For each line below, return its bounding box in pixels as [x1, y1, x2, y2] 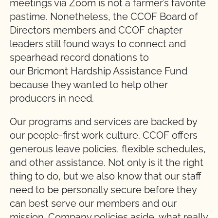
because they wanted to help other [10, 79, 168, 91]
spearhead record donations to [10, 52, 149, 64]
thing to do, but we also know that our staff [10, 170, 201, 182]
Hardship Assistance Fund [71, 65, 187, 77]
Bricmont [27, 65, 71, 77]
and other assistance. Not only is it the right [10, 157, 203, 169]
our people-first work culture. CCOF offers [10, 129, 198, 142]
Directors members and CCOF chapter [10, 24, 182, 36]
